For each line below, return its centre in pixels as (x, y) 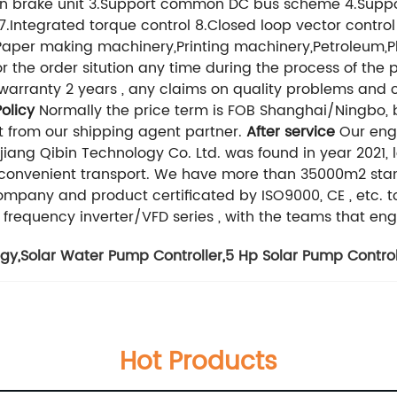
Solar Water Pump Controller (121, 256)
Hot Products (198, 362)
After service (291, 132)
